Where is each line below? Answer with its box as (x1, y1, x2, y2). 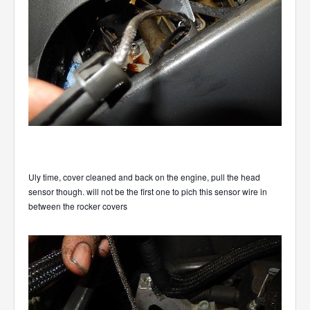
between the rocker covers (28, 200, 127, 212)
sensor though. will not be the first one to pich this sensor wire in (28, 185, 267, 198)
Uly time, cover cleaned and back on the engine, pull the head (28, 171, 260, 183)
